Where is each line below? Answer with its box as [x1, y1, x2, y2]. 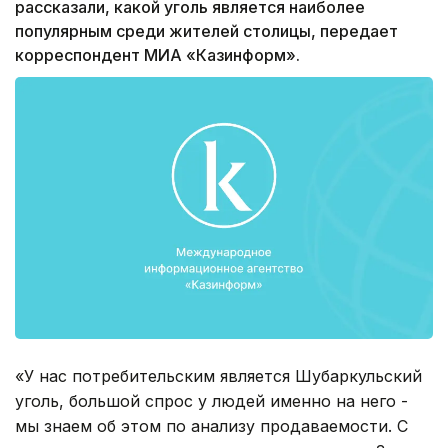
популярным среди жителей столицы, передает [15, 21, 398, 42]
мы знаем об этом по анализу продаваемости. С [15, 415, 408, 436]
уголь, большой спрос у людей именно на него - [15, 390, 408, 411]
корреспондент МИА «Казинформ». [15, 45, 300, 66]
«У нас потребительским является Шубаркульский [15, 365, 422, 386]
